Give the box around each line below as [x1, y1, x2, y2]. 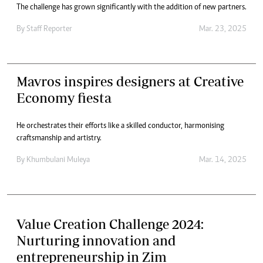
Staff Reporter [26, 25, 72, 33]
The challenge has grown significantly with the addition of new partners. [16, 3, 247, 12]
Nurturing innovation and [16, 232, 176, 248]
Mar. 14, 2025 [199, 156, 247, 164]
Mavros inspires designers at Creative [16, 73, 244, 89]
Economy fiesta [16, 89, 112, 106]
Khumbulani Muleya [26, 156, 90, 164]
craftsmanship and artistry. [16, 134, 102, 143]
